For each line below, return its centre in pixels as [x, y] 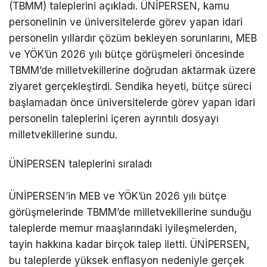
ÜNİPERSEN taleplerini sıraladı [80, 164]
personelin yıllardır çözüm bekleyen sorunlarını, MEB [133, 38]
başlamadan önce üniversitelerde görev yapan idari [132, 102]
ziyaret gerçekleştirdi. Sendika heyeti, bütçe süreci [130, 86]
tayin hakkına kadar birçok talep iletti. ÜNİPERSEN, [129, 245]
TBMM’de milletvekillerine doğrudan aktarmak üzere [132, 70]
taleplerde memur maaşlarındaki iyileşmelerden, [123, 229]
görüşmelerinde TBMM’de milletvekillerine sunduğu [130, 212]
